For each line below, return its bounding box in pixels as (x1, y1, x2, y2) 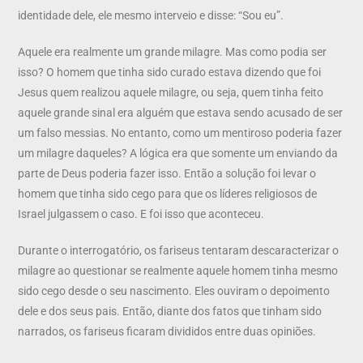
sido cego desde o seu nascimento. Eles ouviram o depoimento (18, 284, 331, 297)
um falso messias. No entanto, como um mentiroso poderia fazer (18, 126, 343, 139)
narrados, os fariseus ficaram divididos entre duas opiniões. (18, 324, 317, 338)
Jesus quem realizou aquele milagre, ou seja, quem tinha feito (18, 85, 324, 99)
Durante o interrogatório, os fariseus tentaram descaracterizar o (18, 243, 340, 257)
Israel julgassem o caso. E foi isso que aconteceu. (18, 207, 265, 220)
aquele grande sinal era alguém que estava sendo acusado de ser (18, 105, 344, 119)
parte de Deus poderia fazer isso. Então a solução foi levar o (18, 166, 317, 180)
